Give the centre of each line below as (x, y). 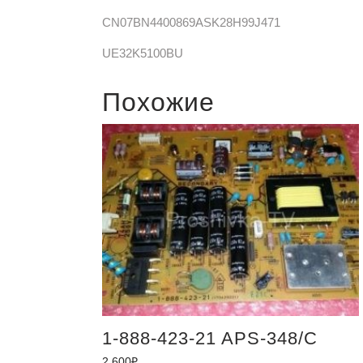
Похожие (158, 102)
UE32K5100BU (143, 53)
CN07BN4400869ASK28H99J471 (191, 22)
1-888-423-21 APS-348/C (210, 339)
